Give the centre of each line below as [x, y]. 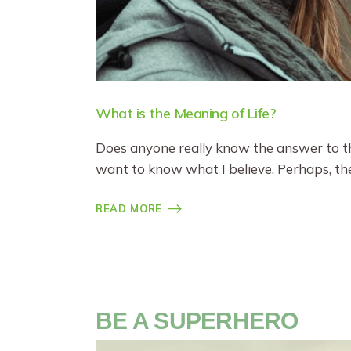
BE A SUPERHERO [197, 321]
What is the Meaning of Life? [186, 114]
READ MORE [129, 209]
